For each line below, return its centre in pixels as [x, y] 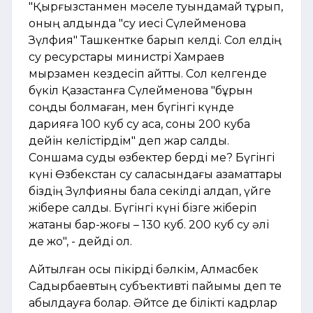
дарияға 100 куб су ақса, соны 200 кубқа [139, 124]
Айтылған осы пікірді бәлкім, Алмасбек [144, 270]
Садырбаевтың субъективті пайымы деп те [155, 286]
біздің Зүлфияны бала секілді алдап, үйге [150, 191]
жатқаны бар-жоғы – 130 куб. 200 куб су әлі [149, 225]
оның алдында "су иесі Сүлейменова [137, 24]
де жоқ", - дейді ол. [80, 242]
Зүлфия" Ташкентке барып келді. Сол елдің [156, 41]
